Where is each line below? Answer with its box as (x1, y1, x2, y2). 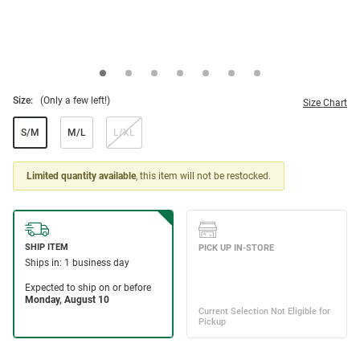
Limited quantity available (27, 170, 136, 182)
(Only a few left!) (40, 95, 110, 107)
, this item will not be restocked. (136, 170, 271, 182)
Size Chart (303, 97, 347, 109)
